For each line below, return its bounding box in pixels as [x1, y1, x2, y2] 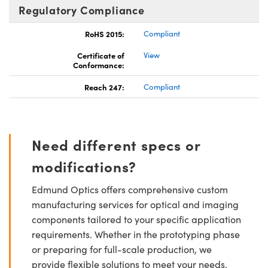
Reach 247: [84, 81, 124, 92]
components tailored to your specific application [32, 212, 241, 226]
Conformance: [73, 59, 124, 70]
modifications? [32, 156, 137, 176]
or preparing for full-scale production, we [32, 242, 212, 255]
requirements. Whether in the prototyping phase [32, 227, 240, 240]
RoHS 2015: [85, 28, 124, 39]
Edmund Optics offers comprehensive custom [32, 182, 228, 196]
